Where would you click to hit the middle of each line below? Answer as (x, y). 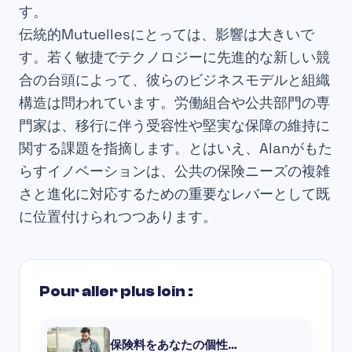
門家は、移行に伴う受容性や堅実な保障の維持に (174, 125)
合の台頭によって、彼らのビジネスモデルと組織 (174, 79)
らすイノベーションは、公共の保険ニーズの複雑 (174, 170)
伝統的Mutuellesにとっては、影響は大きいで (167, 34)
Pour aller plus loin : (116, 291)
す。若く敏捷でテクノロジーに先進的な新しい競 (174, 57)
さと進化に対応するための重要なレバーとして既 (174, 193)
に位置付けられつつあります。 (118, 216)
